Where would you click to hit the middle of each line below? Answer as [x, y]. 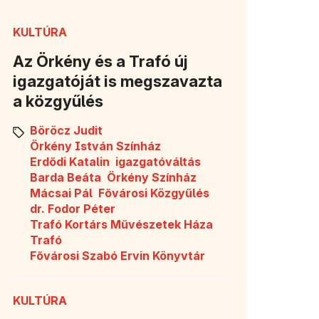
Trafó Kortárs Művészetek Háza [121, 224]
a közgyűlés [58, 101]
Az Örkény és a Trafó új [100, 61]
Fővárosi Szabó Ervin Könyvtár [117, 255]
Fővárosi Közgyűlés [154, 193]
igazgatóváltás [158, 161]
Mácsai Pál [61, 193]
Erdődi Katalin [70, 161]
